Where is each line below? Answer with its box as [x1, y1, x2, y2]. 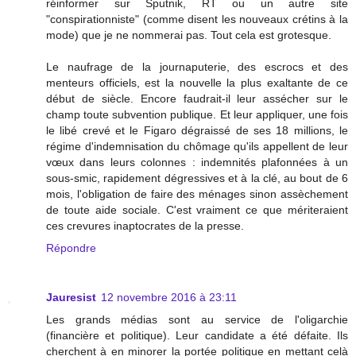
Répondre [46, 242, 96, 255]
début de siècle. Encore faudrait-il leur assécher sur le [46, 92, 348, 106]
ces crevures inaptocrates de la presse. [46, 219, 244, 233]
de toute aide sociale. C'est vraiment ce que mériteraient [46, 203, 348, 217]
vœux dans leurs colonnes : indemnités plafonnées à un [46, 156, 348, 169]
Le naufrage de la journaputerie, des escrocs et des [46, 60, 348, 74]
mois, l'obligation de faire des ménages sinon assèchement [46, 188, 348, 201]
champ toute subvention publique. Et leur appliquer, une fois [46, 108, 348, 122]
